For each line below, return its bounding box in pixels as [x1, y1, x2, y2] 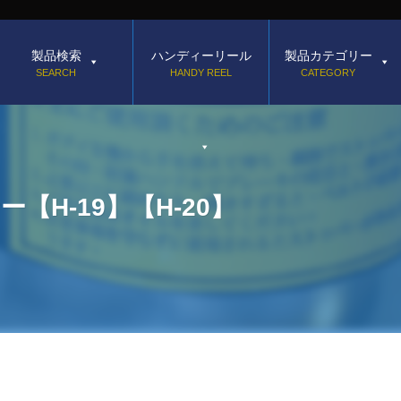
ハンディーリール [150, 47, 252, 63]
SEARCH [36, 66, 76, 78]
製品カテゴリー [284, 47, 372, 63]
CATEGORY [301, 66, 355, 78]
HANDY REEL [170, 66, 232, 78]
